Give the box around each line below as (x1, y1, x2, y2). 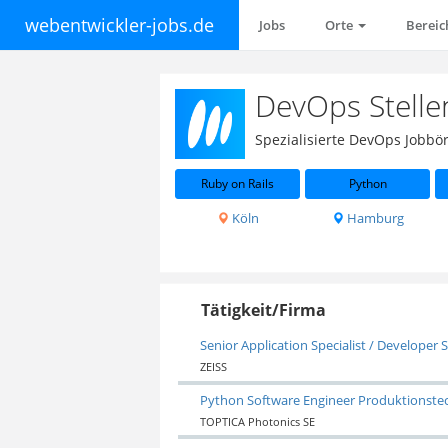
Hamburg (343, 208, 404, 227)
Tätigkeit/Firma (201, 298, 327, 321)
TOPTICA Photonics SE (199, 414, 315, 430)
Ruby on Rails (201, 174, 275, 192)
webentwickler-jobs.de (25, 13, 214, 37)
